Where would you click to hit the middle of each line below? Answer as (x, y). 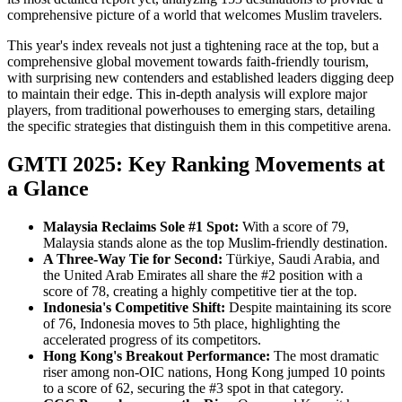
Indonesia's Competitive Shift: (134, 307)
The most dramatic (324, 355)
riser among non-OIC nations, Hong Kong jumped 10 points (214, 371)
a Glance (48, 188)
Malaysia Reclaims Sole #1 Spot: (141, 226)
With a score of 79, (294, 226)
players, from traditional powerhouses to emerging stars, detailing (191, 109)
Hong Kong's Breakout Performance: (157, 355)
